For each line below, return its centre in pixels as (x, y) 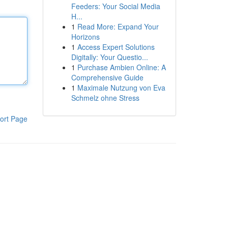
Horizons (85, 37)
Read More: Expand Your (118, 26)
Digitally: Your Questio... (109, 57)
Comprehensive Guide (107, 77)
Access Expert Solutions (116, 47)
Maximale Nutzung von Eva (121, 88)
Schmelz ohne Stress (105, 98)
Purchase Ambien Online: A (121, 67)
